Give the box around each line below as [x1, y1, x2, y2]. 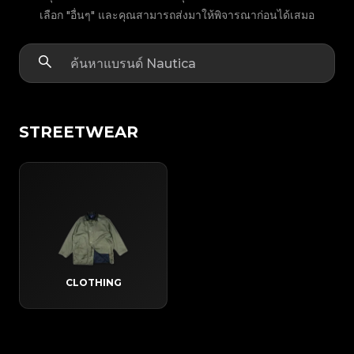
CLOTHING [65, 277, 122, 289]
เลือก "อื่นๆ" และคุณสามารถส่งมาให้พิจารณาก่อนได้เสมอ [40, 8, 314, 23]
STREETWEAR [19, 122, 138, 142]
